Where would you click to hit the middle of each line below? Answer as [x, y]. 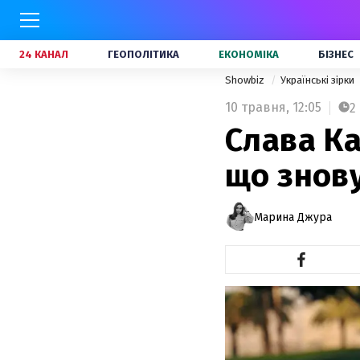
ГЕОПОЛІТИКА [143, 54]
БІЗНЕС [336, 54]
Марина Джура [293, 217]
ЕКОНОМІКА [249, 54]
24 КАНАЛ [44, 54]
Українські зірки [319, 80]
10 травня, [257, 107]
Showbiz [246, 80]
